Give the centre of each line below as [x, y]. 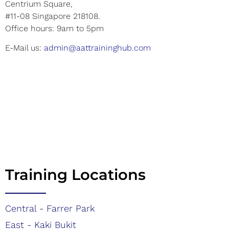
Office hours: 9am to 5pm [54, 28]
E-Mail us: [25, 48]
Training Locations [75, 175]
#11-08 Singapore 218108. [53, 16]
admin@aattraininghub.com [97, 48]
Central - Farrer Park [50, 209]
